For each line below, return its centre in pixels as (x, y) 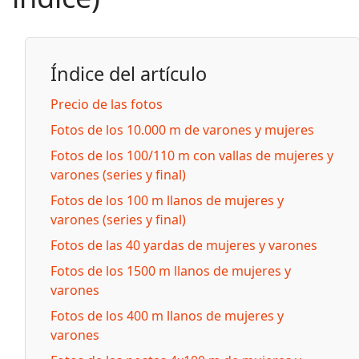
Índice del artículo (129, 74)
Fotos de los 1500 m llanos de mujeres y (171, 271)
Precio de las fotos (107, 104)
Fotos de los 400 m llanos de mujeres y (167, 316)
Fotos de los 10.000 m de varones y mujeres (182, 130)
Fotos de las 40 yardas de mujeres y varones (184, 245)
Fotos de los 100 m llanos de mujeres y (167, 200)
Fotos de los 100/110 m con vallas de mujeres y (192, 155)
